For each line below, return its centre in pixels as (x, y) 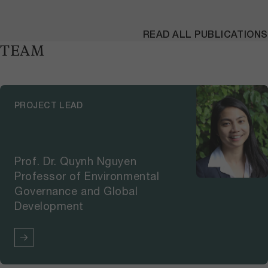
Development (49, 206)
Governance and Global (76, 191)
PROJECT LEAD (49, 105)
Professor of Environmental (87, 176)
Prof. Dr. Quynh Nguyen (76, 161)
